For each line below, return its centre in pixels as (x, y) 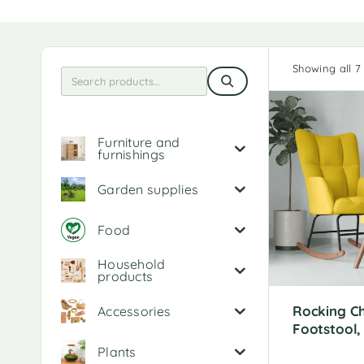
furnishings (132, 154)
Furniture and (139, 142)
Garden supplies (148, 189)
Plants (117, 351)
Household (132, 264)
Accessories (134, 311)
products (126, 276)
